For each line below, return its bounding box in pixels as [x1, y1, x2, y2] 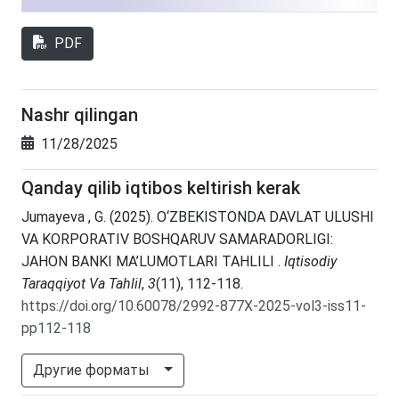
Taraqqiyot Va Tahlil [21, 274, 142, 292]
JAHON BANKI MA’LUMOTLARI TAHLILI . [21, 252, 284, 270]
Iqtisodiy [284, 252, 337, 270]
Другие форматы [33, 361, 153, 379]
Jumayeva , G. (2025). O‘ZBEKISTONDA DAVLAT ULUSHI [21, 208, 374, 225]
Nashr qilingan [21, 103, 138, 126]
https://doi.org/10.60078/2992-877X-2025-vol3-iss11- [21, 297, 366, 314]
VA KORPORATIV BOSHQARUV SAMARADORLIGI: [21, 230, 333, 248]
